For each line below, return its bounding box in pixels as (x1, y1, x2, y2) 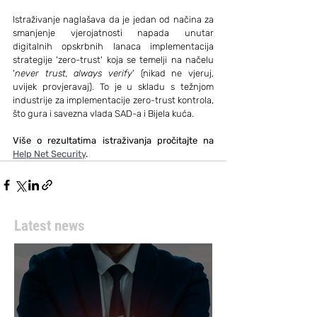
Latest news (14, 217, 85, 234)
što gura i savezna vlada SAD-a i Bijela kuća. (13, 108, 194, 119)
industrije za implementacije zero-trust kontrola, (13, 95, 214, 105)
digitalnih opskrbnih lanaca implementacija (13, 41, 214, 52)
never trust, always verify (15, 68, 132, 79)
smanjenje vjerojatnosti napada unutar (13, 28, 214, 38)
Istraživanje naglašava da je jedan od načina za (13, 14, 214, 25)
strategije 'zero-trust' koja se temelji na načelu (13, 54, 214, 65)
